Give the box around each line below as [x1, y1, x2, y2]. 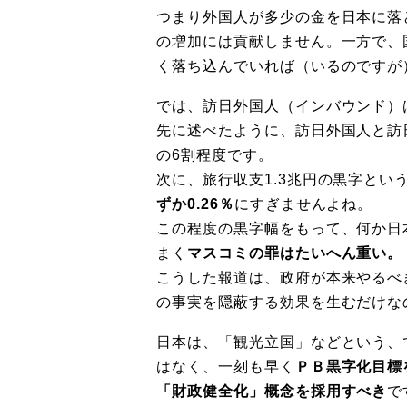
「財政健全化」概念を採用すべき [156, 382, 388, 399]
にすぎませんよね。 [233, 195, 373, 212]
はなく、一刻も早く [156, 358, 295, 374]
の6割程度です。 [156, 146, 273, 163]
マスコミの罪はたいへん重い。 [186, 244, 403, 261]
